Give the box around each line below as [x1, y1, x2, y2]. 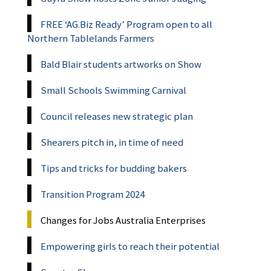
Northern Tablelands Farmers [27, 31, 154, 45]
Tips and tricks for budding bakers [41, 161, 187, 175]
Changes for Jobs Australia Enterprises [41, 213, 206, 227]
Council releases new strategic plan [41, 109, 193, 123]
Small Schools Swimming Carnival [41, 83, 186, 97]
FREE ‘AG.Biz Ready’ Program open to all [41, 17, 212, 31]
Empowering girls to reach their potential [41, 239, 220, 253]
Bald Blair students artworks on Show [41, 57, 201, 71]
